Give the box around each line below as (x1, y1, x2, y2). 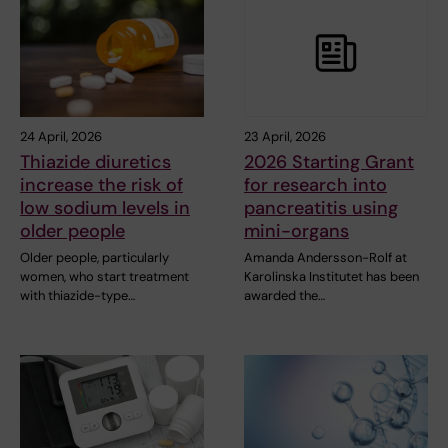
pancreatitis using (244, 196, 398, 221)
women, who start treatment (20, 268, 189, 286)
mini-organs (244, 219, 349, 244)
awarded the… (244, 287, 325, 305)
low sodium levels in (20, 196, 190, 221)
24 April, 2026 (20, 128, 102, 146)
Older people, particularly (20, 249, 169, 267)
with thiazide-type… (20, 287, 135, 305)
